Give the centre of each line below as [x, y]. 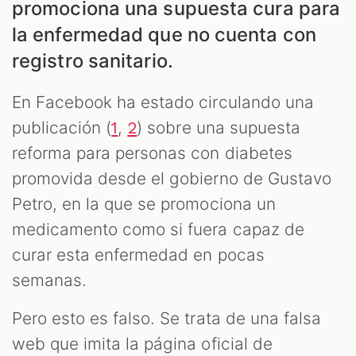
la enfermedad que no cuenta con [164, 35]
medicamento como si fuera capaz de [158, 230]
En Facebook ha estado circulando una [163, 103]
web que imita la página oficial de [142, 344]
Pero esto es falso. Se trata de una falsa [166, 319]
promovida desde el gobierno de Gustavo [172, 179]
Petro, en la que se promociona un [144, 204]
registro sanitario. [93, 61]
